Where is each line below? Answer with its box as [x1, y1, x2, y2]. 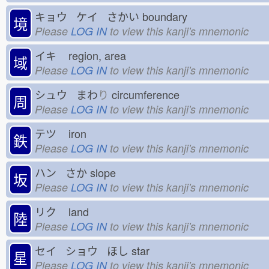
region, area [65, 47, 135, 63]
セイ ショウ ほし [35, 242, 128, 258]
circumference [109, 86, 189, 102]
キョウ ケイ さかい [35, 8, 139, 24]
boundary [139, 8, 196, 24]
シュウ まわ [35, 86, 98, 102]
